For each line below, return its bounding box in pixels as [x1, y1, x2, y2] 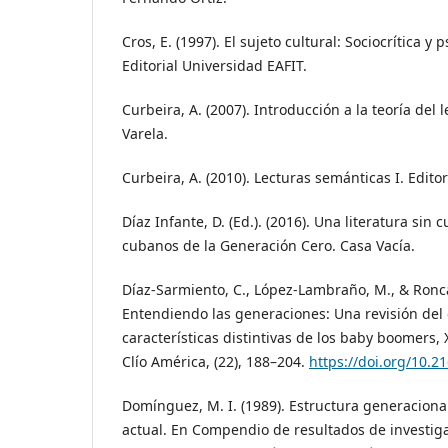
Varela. [122, 124, 168, 144]
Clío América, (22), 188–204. [122, 352, 309, 372]
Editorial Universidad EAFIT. [122, 56, 307, 76]
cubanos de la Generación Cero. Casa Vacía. [122, 236, 415, 256]
